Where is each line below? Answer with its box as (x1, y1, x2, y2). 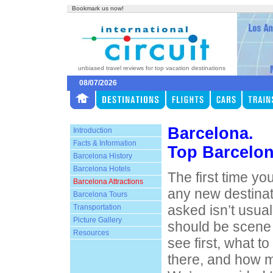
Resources (73, 229, 109, 237)
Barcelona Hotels (73, 165, 130, 173)
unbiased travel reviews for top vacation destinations (77, 65, 225, 71)
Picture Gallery (73, 216, 122, 224)
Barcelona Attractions (73, 177, 143, 186)
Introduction (73, 126, 112, 135)
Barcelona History (73, 152, 132, 160)
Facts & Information (73, 139, 136, 147)
